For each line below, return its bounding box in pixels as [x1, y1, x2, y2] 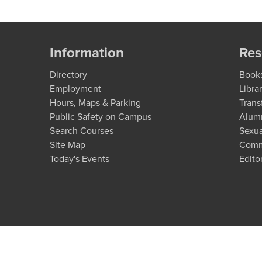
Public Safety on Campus [50, 110, 152, 123]
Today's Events [50, 152, 110, 165]
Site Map [50, 138, 86, 151]
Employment [50, 82, 102, 95]
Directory [50, 68, 88, 81]
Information [50, 42, 125, 63]
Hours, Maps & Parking [50, 96, 142, 109]
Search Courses [50, 124, 114, 137]
